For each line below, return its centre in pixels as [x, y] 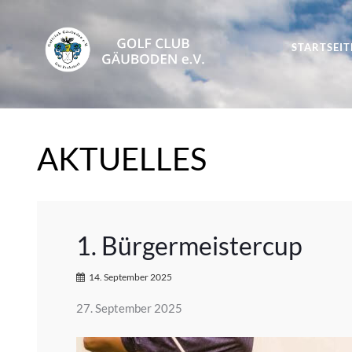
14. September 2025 [130, 277]
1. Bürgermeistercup [189, 245]
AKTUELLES [122, 158]
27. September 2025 [129, 308]
